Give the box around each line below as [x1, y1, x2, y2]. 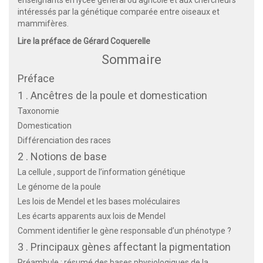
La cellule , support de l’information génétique [18, 167, 186, 177]
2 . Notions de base [18, 150, 107, 163]
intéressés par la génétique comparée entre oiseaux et [18, 6, 220, 16]
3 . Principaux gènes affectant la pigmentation [18, 240, 231, 253]
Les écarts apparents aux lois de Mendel [18, 211, 166, 221]
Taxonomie [18, 106, 59, 116]
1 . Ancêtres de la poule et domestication [18, 89, 207, 102]
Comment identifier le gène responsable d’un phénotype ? [18, 225, 231, 235]
